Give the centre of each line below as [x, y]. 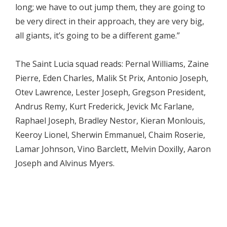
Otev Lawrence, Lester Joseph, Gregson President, [110, 92]
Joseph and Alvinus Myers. [65, 163]
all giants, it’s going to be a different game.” [98, 36]
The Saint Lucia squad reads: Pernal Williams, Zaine [112, 64]
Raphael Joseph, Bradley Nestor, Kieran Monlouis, [110, 121]
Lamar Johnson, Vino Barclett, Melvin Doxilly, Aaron [113, 149]
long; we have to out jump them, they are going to [110, 7]
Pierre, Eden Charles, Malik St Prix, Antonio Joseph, [112, 78]
